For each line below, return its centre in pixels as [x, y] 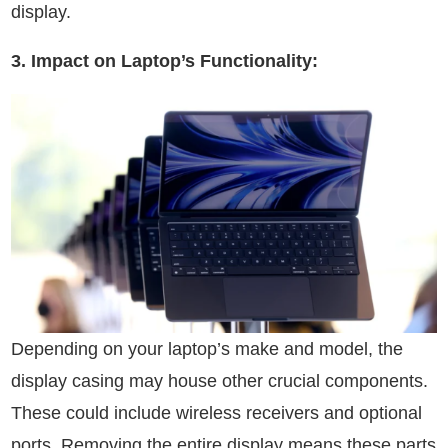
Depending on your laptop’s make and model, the [207, 349]
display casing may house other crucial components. [219, 381]
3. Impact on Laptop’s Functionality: [164, 60]
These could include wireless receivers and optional [216, 413]
